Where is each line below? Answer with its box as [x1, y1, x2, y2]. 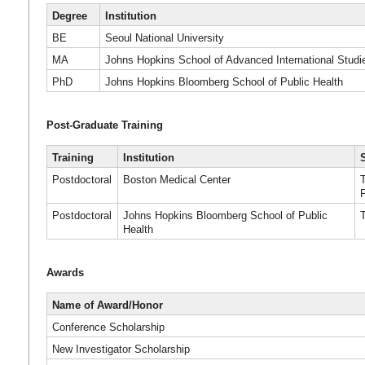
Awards [46, 266, 84, 279]
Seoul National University [105, 32, 225, 44]
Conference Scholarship [52, 320, 165, 333]
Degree [52, 10, 88, 22]
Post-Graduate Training [46, 119, 163, 132]
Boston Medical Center [123, 173, 231, 186]
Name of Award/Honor [52, 298, 164, 311]
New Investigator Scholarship [52, 342, 191, 355]
